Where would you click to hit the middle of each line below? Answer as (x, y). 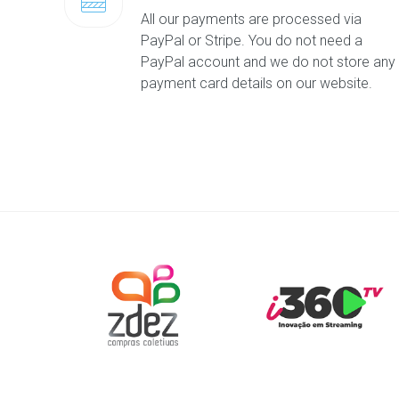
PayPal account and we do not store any (268, 61)
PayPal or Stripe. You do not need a (252, 40)
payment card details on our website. (256, 83)
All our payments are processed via (251, 19)
